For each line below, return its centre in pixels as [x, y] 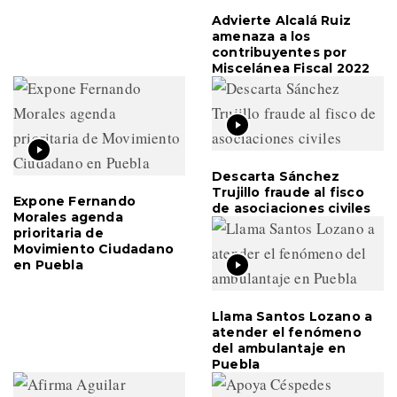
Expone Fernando [74, 202]
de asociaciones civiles [292, 209]
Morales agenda [68, 218]
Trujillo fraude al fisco [288, 193]
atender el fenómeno [287, 333]
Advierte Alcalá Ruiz [281, 21]
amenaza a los [261, 37]
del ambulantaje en [279, 349]
